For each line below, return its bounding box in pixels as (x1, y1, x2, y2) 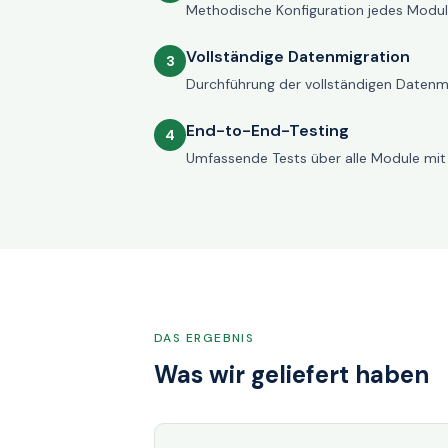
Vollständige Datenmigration (186, 46, 410, 67)
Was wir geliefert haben (154, 359, 429, 390)
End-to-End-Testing (186, 120, 349, 141)
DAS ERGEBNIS (154, 330, 255, 346)
